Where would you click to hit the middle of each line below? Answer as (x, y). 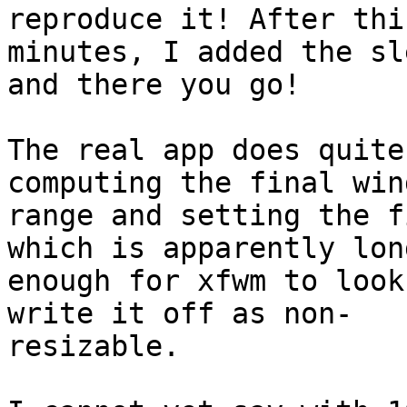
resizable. (94, 347)
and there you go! (154, 85)
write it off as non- (189, 314)
